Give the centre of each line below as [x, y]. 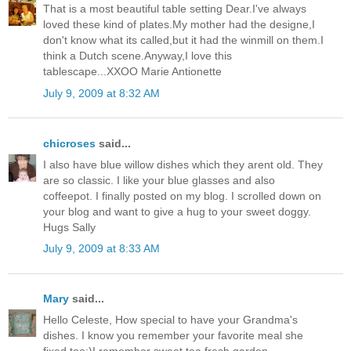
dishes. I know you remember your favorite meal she [173, 336]
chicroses [69, 143]
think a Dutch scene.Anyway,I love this [138, 56]
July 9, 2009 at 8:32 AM [101, 93]
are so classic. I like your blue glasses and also [159, 180]
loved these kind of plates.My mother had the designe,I [179, 25]
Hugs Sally [69, 227]
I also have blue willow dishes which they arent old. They [183, 164]
